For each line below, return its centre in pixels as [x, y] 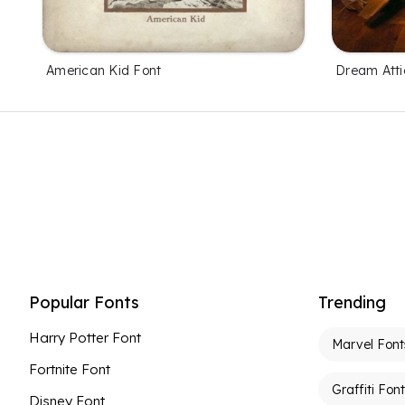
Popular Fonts [84, 302]
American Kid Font [104, 70]
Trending [352, 302]
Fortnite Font [70, 369]
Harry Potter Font [85, 337]
